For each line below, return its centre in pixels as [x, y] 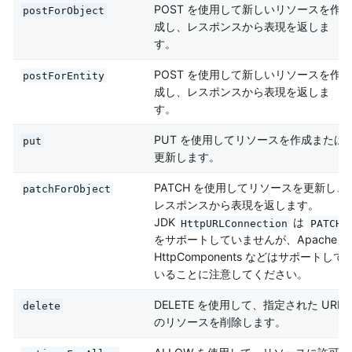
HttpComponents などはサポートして [249, 257]
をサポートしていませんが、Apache [245, 240]
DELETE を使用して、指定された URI [247, 305]
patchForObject [66, 189]
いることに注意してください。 [231, 274]
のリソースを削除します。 [220, 322]
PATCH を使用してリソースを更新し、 [250, 188]
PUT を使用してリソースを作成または [249, 140]
